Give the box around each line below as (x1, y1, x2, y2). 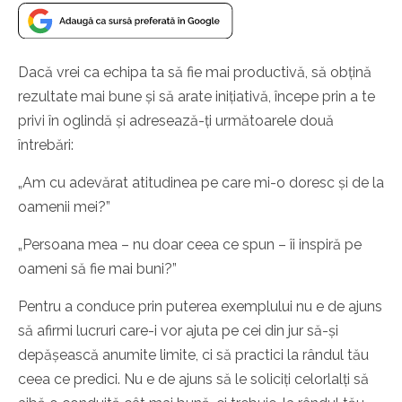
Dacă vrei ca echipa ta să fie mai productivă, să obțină (18, 64, 371, 82)
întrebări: (18, 136, 74, 154)
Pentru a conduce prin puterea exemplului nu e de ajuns (18, 298, 382, 316)
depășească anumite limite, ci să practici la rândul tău (18, 346, 369, 364)
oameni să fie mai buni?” (18, 260, 177, 278)
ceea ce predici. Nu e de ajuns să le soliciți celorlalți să (18, 371, 369, 389)
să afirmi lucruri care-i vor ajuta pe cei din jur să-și (18, 322, 338, 340)
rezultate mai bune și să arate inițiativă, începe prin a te (18, 88, 375, 106)
